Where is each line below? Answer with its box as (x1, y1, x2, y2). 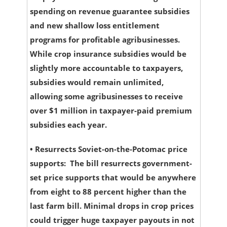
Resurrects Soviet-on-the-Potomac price (34, 144, 187, 155)
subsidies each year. (29, 120, 107, 130)
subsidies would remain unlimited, (29, 77, 164, 88)
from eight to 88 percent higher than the (29, 186, 186, 197)
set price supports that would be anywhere (29, 172, 196, 183)
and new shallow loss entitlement (29, 20, 160, 31)
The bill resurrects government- (67, 158, 192, 169)
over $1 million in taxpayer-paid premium (29, 105, 192, 116)
